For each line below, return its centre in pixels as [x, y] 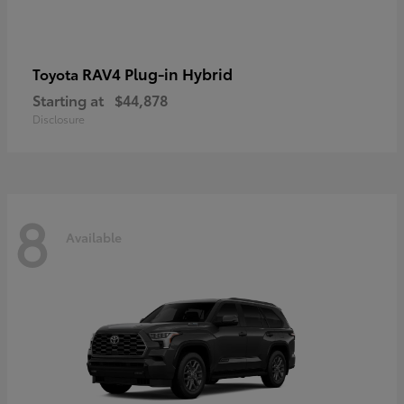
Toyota [57, 73]
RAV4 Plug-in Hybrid [157, 73]
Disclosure [59, 118]
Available [94, 238]
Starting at [68, 99]
